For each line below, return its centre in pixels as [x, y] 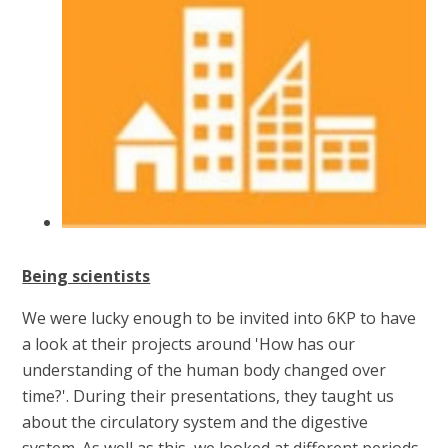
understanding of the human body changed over [204, 370]
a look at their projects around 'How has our [189, 344]
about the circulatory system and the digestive [195, 422]
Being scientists [86, 276]
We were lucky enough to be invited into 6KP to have [219, 318]
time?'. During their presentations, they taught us [208, 396]
